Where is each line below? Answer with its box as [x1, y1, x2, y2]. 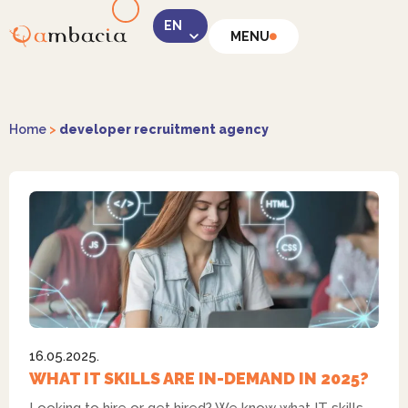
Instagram [222, 226, 295, 244]
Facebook [222, 351, 291, 369]
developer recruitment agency [59, 122, 269, 137]
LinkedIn [222, 102, 284, 119]
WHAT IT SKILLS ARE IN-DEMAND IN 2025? [29, 369, 369, 389]
